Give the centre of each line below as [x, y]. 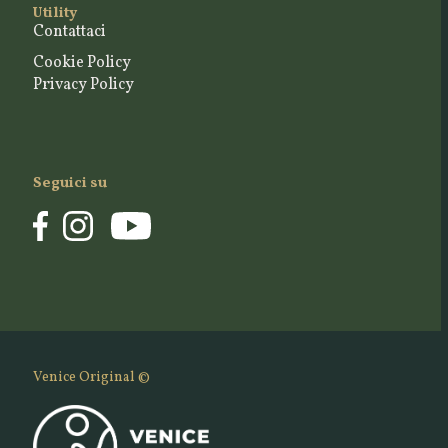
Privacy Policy [83, 85]
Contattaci [69, 31]
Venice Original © [91, 377]
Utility [54, 13]
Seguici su [69, 184]
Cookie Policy [81, 63]
